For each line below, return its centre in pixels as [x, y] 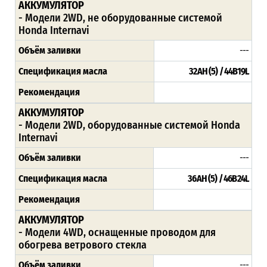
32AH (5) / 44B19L [219, 71]
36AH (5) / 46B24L [218, 178]
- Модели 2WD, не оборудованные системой [120, 18]
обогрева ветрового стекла [83, 245]
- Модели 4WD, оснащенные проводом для [117, 232]
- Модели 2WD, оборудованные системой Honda [129, 125]
